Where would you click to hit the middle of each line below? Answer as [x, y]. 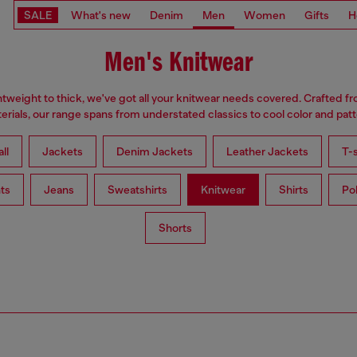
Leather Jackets [267, 152]
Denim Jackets [154, 152]
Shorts [175, 228]
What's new [101, 15]
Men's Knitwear [178, 64]
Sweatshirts [137, 190]
